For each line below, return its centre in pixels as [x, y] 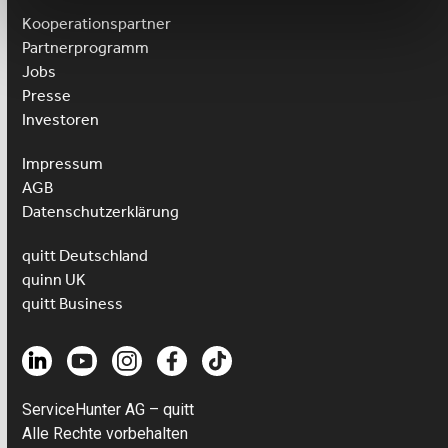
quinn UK [54, 279]
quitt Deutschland [85, 255]
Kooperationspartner [97, 23]
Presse [47, 95]
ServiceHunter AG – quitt [108, 409]
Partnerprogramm [86, 47]
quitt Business [73, 303]
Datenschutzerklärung [101, 211]
